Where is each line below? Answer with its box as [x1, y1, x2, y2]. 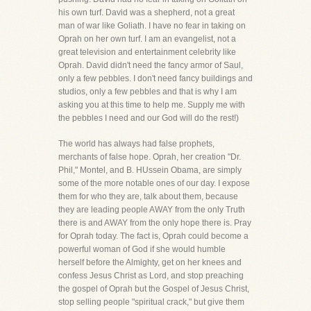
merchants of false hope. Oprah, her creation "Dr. [58, 152, 241, 162]
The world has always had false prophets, [58, 139, 215, 149]
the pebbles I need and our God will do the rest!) [58, 113, 239, 123]
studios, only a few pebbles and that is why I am [58, 87, 237, 96]
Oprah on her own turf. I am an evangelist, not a [58, 34, 236, 44]
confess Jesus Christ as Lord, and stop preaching [58, 271, 244, 280]
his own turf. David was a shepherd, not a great [58, 8, 235, 17]
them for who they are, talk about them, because [58, 192, 238, 201]
